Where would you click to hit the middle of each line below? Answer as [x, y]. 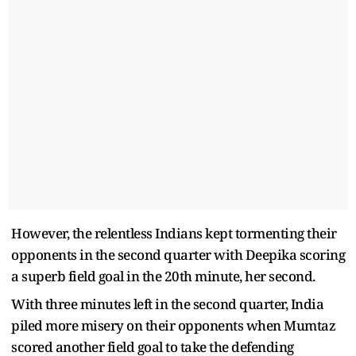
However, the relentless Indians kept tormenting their [174, 233]
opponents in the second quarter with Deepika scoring [178, 254]
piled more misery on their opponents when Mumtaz [173, 325]
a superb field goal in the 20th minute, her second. [163, 276]
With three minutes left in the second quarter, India [167, 304]
